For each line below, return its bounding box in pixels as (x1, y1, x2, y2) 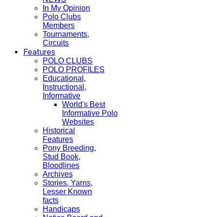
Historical (43, 126, 75, 135)
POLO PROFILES (43, 65, 105, 74)
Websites (62, 118, 94, 126)
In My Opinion (43, 4, 90, 12)
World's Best (62, 100, 105, 108)
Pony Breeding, (43, 144, 96, 152)
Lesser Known (43, 187, 92, 196)
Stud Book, (43, 153, 80, 161)
